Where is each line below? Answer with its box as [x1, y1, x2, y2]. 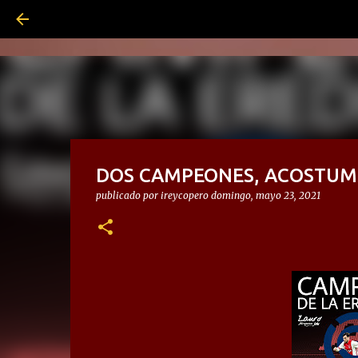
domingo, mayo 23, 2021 [210, 189, 320, 201]
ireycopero [160, 189, 209, 201]
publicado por [95, 189, 161, 201]
